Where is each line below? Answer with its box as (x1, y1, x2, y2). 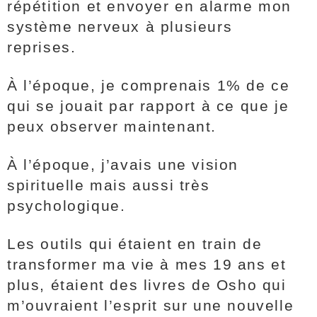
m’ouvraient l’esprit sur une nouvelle (7, 297, 294, 313)
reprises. (7, 39, 81, 55)
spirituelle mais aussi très (7, 177, 210, 193)
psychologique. (7, 197, 126, 214)
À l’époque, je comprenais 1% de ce (7, 77, 290, 93)
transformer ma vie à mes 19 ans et (7, 256, 287, 272)
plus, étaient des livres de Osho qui (7, 277, 287, 293)
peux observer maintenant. (7, 118, 217, 134)
